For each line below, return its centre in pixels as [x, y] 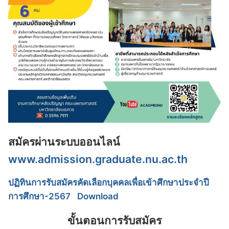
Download [98, 196]
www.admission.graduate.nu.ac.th [98, 159]
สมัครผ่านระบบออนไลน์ [64, 141]
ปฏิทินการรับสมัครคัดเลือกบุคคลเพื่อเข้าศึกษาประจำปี [109, 182]
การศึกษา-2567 [39, 196]
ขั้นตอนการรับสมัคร [114, 220]
